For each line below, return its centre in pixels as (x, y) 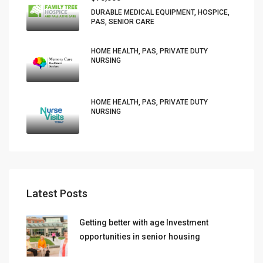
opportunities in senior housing (140, 236)
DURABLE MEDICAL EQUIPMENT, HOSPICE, (160, 12)
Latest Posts (57, 193)
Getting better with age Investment (144, 222)
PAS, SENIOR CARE (123, 22)
